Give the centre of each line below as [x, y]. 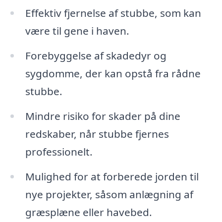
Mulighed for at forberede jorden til [112, 176]
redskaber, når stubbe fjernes [97, 134]
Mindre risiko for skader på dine [103, 116]
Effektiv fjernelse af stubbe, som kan [113, 13]
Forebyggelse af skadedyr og [96, 56]
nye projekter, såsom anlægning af [109, 194]
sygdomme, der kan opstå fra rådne [113, 74]
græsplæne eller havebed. [88, 212]
